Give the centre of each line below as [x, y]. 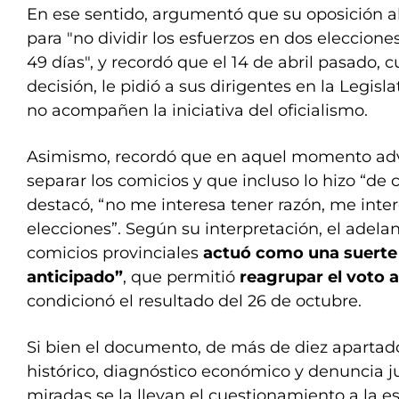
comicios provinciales [115, 253]
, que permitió [181, 277]
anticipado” [75, 277]
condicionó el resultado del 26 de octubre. [194, 301]
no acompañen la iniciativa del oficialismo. [197, 111]
